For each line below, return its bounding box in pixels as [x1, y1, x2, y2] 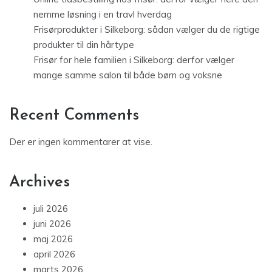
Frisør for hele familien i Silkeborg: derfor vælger [33, 54, 234, 66]
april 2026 [33, 248, 75, 260]
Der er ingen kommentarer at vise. [9, 136, 152, 148]
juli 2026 [33, 203, 68, 215]
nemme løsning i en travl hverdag [33, 8, 172, 21]
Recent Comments [9, 107, 139, 124]
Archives [9, 174, 70, 191]
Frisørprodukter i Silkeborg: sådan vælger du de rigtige [33, 24, 260, 36]
